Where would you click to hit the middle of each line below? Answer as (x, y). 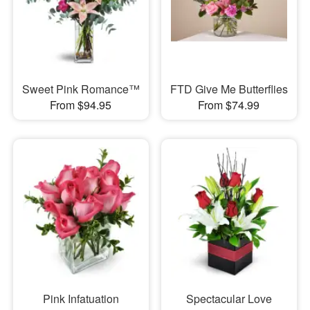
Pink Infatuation (81, 299)
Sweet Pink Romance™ (81, 89)
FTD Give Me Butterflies (229, 89)
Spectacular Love (229, 299)
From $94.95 (81, 104)
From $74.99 (229, 104)
